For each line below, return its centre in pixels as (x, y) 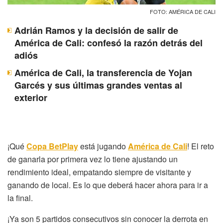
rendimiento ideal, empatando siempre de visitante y (99, 172)
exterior (31, 97)
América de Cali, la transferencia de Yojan (103, 72)
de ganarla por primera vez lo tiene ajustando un (93, 159)
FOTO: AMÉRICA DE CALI (183, 11)
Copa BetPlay (52, 146)
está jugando (103, 146)
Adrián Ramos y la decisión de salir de (96, 30)
